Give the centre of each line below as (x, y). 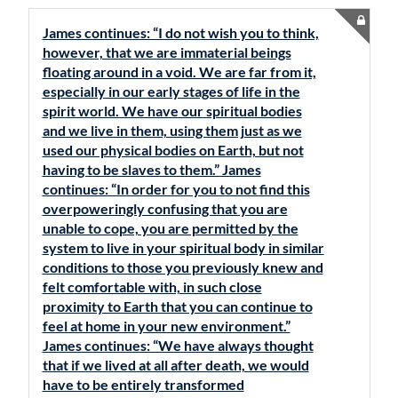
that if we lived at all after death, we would (175, 365)
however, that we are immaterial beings (167, 52)
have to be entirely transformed (143, 384)
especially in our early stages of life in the (171, 91)
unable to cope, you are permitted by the (170, 228)
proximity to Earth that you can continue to (177, 306)
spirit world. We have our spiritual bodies (172, 111)
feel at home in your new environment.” (166, 326)
